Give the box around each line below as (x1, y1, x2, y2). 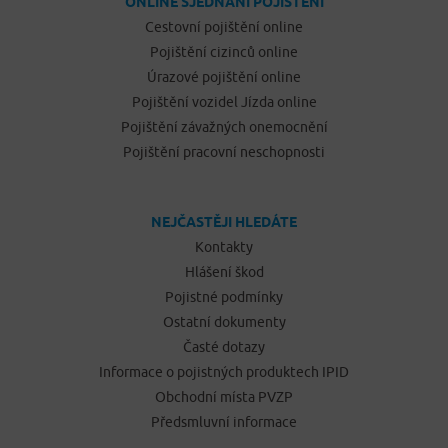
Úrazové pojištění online (147, 69, 301, 85)
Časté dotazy (183, 339, 265, 355)
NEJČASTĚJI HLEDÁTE (151, 214, 297, 230)
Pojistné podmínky (165, 289, 283, 305)
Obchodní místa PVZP (155, 389, 293, 405)
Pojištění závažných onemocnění (120, 119, 328, 135)
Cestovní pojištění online (145, 19, 303, 35)
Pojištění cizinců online (150, 44, 298, 60)
